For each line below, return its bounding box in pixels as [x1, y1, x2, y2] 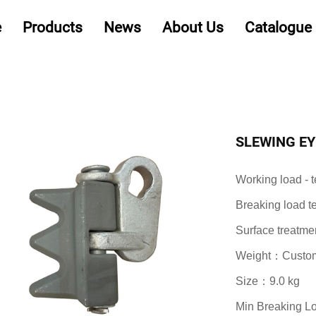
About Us [162, 19, 224, 36]
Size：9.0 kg [236, 275, 300, 287]
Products [22, 19, 83, 36]
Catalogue [244, 19, 312, 36]
